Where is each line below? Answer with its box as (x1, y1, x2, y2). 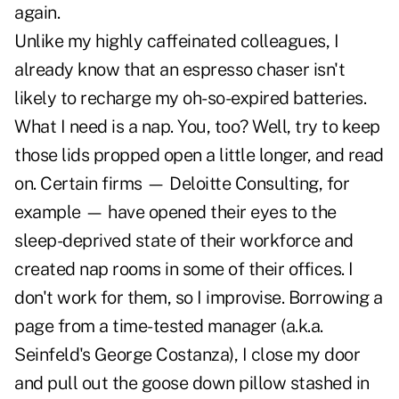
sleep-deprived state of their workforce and (14, 230, 354, 252)
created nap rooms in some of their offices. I (14, 258, 354, 281)
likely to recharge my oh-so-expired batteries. (14, 87, 366, 110)
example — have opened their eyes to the (14, 201, 337, 224)
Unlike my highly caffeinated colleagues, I (14, 30, 338, 53)
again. (14, 2, 60, 24)
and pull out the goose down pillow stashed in (14, 372, 370, 395)
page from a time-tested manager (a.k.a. (14, 315, 323, 338)
